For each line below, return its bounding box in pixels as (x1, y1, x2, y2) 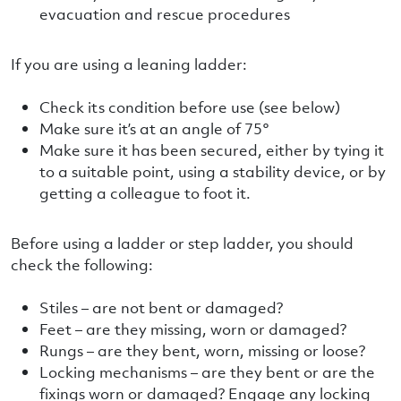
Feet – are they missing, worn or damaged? (39, 319, 346, 339)
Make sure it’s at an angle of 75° (39, 118, 269, 139)
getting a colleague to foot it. (39, 183, 251, 203)
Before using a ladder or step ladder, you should (11, 233, 354, 253)
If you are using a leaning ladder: (11, 54, 247, 74)
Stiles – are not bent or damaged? (39, 297, 283, 318)
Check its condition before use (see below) (39, 97, 340, 117)
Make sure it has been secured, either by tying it (39, 140, 384, 160)
